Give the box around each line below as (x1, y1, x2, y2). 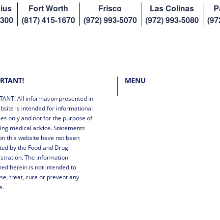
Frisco (98, 2, 122, 14)
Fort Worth (28, 2, 68, 14)
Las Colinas (150, 2, 194, 14)
